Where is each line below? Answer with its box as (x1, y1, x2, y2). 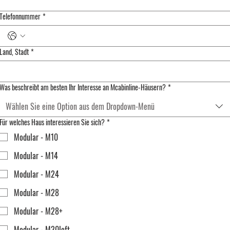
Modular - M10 (14, 131, 58, 143)
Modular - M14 (14, 149, 58, 162)
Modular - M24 (14, 168, 59, 180)
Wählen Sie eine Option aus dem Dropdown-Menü (6, 100, 155, 112)
